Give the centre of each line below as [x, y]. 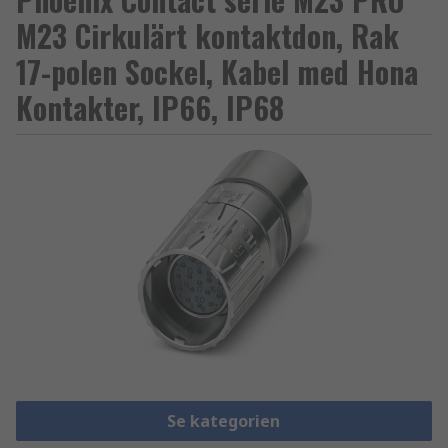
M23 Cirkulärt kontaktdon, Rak [207, 35]
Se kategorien [224, 421]
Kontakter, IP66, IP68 [150, 107]
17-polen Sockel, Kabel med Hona [217, 71]
